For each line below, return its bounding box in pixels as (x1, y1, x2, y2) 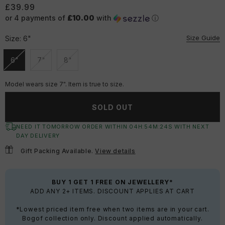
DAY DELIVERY (16, 132, 60, 140)
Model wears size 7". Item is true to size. (5, 80, 124, 88)
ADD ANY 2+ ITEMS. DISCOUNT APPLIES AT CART (30, 187, 195, 195)
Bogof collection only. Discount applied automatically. (22, 214, 203, 222)
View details (95, 147, 136, 155)
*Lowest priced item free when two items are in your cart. (16, 205, 209, 213)
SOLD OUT (92, 102, 133, 111)
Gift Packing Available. (21, 147, 95, 155)
